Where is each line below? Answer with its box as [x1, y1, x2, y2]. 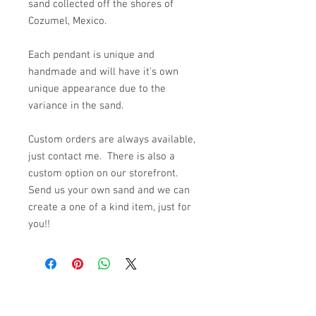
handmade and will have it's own [28, 66, 178, 78]
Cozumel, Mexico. [28, 15, 107, 28]
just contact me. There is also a [28, 150, 175, 163]
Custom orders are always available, [28, 133, 195, 146]
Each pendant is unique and [28, 49, 154, 61]
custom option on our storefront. [28, 167, 181, 180]
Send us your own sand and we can [28, 184, 190, 197]
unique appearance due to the [28, 83, 166, 95]
